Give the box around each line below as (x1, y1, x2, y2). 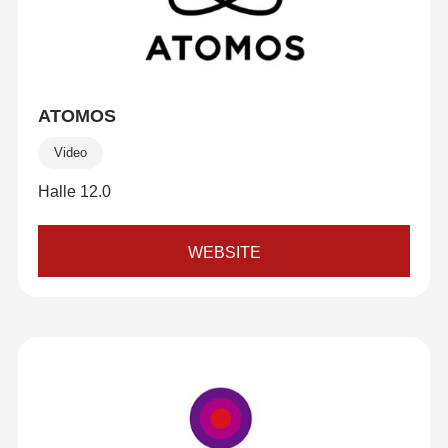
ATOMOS (37, 106, 116, 126)
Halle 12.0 (37, 183, 111, 200)
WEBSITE (187, 244, 261, 261)
